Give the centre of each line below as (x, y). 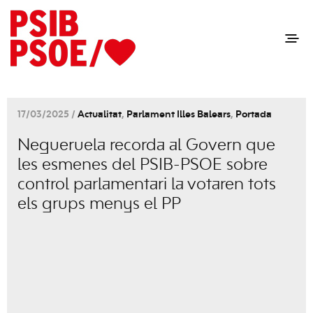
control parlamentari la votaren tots (147, 185)
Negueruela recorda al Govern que (146, 146)
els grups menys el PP (99, 205)
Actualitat (100, 115)
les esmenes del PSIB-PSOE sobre (143, 166)
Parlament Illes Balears (179, 115)
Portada (254, 115)
